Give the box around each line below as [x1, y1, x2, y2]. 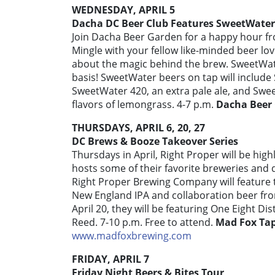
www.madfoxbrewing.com [72, 229, 192, 243]
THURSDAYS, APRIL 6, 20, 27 [72, 121, 205, 135]
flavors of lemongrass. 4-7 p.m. [72, 98, 216, 112]
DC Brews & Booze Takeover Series [72, 134, 238, 149]
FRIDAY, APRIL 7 [72, 252, 149, 266]
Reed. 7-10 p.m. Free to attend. [72, 215, 213, 230]
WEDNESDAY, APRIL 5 [72, 3, 175, 17]
